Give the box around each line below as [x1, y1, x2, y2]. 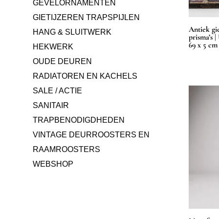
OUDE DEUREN [33, 57, 92, 66]
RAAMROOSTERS [33, 145, 101, 154]
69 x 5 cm [189, 40, 218, 50]
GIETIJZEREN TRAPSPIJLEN [33, 13, 140, 22]
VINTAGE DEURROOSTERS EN [33, 131, 150, 139]
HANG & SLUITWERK [33, 28, 112, 37]
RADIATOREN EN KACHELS [33, 72, 138, 81]
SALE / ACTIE [33, 87, 83, 95]
